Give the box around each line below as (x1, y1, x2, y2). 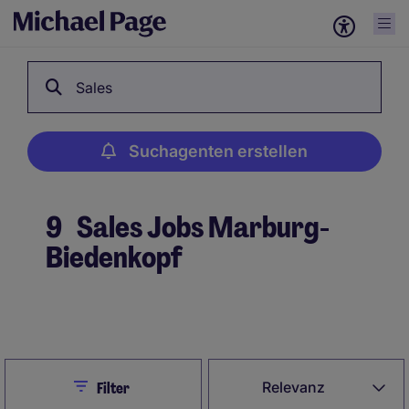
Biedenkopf (46, 238, 183, 277)
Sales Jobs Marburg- (72, 208, 330, 246)
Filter (96, 379, 130, 398)
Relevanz (262, 378, 326, 396)
